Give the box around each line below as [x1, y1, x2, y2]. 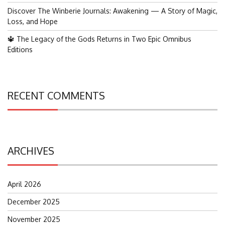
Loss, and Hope [8, 17, 58, 26]
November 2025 [8, 214, 60, 223]
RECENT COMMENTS [8, 88, 105, 102]
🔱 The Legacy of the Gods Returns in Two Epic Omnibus [8, 34, 191, 43]
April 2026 [8, 179, 41, 188]
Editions [8, 45, 33, 54]
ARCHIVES [8, 144, 54, 157]
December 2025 [8, 197, 60, 206]
